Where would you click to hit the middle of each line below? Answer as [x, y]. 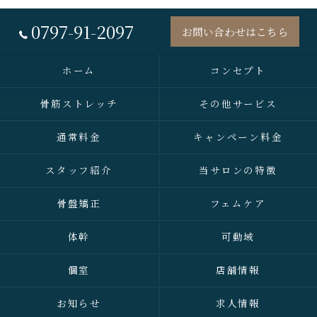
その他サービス [238, 103]
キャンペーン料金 [238, 137]
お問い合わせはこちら [235, 31]
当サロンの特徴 [238, 170]
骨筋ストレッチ [79, 103]
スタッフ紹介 [79, 170]
